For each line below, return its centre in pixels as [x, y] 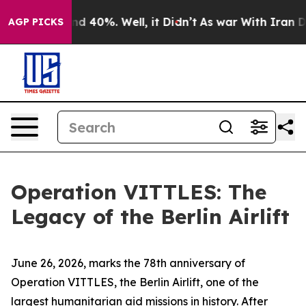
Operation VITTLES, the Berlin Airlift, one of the [135, 282]
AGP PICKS [36, 22]
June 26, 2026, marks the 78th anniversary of [128, 263]
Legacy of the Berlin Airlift [150, 217]
